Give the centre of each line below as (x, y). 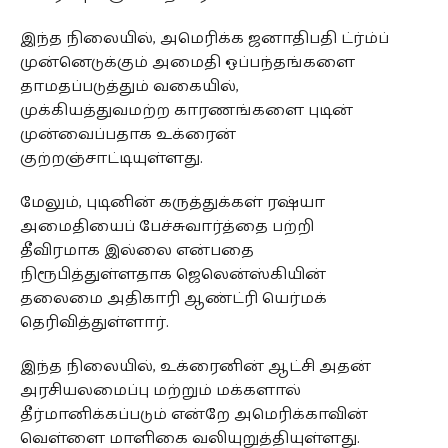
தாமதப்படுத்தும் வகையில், (129, 86)
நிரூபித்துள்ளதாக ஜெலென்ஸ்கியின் (172, 274)
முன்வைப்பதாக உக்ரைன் (127, 134)
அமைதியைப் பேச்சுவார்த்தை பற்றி (166, 226)
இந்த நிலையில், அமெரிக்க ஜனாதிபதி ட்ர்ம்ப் (204, 38)
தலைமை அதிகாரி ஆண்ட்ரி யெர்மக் (173, 298)
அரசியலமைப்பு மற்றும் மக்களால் (160, 390)
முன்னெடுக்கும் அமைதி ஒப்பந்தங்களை (187, 62)
